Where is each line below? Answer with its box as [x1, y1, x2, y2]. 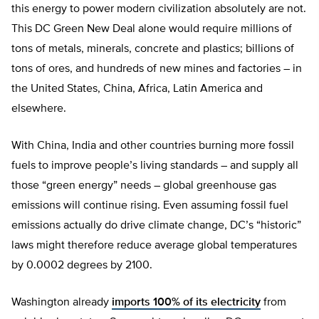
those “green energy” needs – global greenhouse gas [11, 180, 276, 192]
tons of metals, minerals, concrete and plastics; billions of [11, 43, 294, 56]
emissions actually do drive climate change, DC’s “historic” [11, 220, 301, 232]
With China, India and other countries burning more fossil [11, 140, 294, 152]
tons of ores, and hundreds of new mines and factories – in [11, 63, 302, 75]
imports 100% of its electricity [112, 297, 261, 309]
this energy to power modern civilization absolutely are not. [11, 4, 306, 16]
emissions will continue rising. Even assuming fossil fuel [11, 200, 288, 212]
